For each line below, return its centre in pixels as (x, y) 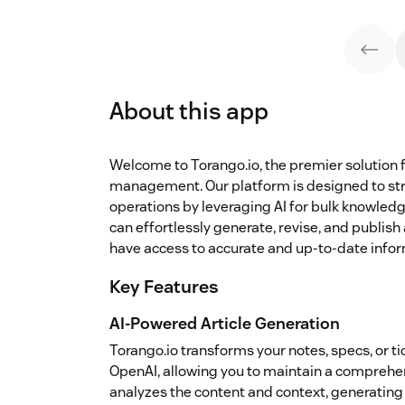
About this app (189, 111)
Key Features (164, 287)
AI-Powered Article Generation (225, 324)
